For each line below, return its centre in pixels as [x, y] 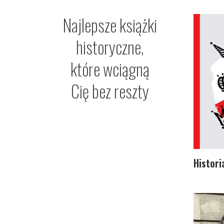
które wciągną [110, 68]
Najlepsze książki [110, 24]
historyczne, [110, 46]
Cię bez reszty [110, 90]
